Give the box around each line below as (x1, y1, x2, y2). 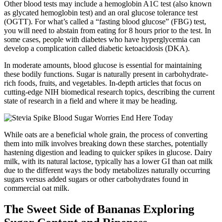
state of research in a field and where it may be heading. (4, 97, 177, 106)
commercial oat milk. (4, 184, 69, 193)
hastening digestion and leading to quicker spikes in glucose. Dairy (4, 148, 212, 157)
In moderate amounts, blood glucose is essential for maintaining (4, 61, 202, 70)
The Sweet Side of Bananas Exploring (4, 203, 194, 216)
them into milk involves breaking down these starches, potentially (4, 139, 208, 148)
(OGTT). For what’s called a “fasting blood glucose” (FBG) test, (4, 17, 206, 26)
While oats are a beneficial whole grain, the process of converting (4, 130, 208, 139)
